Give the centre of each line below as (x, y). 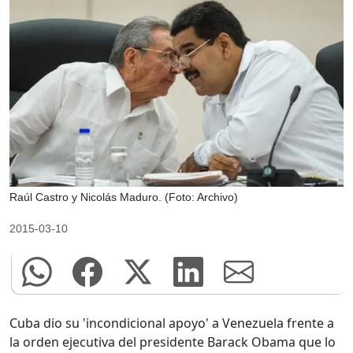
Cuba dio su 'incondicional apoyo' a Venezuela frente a (172, 323)
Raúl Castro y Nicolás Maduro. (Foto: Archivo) (124, 197)
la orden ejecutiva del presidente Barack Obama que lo (173, 342)
